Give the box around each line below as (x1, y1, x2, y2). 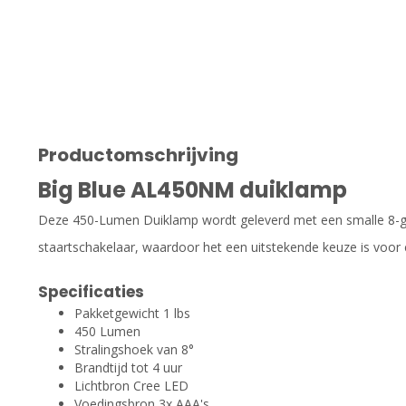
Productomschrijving (38, 141, 238, 168)
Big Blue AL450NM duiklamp (38, 174, 347, 205)
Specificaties (38, 280, 144, 303)
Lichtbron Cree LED (74, 376, 188, 394)
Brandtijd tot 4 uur (74, 358, 182, 376)
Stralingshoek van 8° (74, 340, 194, 358)
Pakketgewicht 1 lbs (74, 304, 190, 322)
